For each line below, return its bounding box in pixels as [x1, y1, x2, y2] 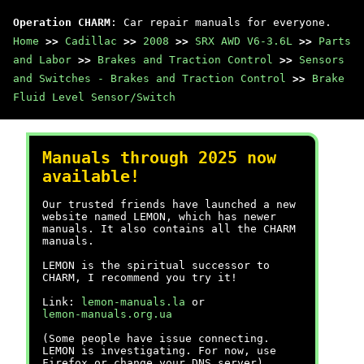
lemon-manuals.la [81, 296, 185, 308]
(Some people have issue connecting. [42, 332, 270, 344]
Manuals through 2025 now [42, 149, 276, 167]
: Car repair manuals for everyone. [110, 16, 331, 28]
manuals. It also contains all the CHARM [42, 223, 296, 235]
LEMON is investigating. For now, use [42, 344, 276, 357]
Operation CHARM [13, 16, 110, 28]
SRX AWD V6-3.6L [195, 35, 292, 47]
